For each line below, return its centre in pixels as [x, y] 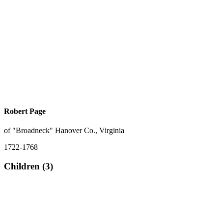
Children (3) [28, 166]
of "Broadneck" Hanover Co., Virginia [64, 130]
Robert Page [25, 111]
